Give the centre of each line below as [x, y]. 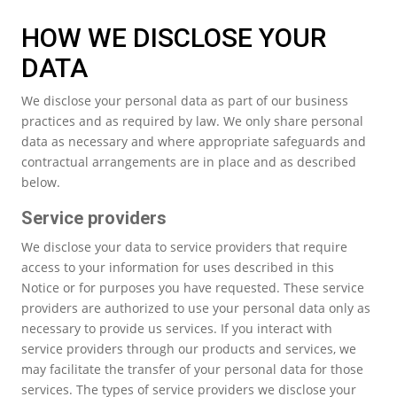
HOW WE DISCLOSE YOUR [174, 37]
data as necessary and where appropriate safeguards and [194, 141]
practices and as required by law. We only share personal [192, 121]
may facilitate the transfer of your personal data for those [192, 369]
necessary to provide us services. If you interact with [177, 328]
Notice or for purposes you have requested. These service [193, 287]
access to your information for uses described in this [178, 267]
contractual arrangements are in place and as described [189, 161]
